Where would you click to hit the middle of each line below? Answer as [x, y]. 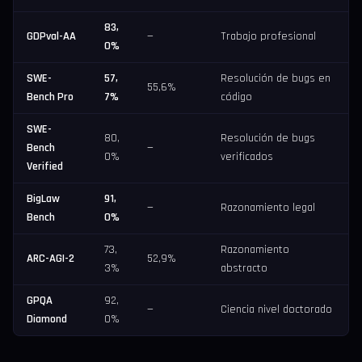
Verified [45, 167]
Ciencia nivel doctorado [276, 310]
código [236, 97]
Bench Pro [50, 97]
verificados [247, 157]
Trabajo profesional [268, 37]
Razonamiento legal [268, 208]
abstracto [244, 269]
